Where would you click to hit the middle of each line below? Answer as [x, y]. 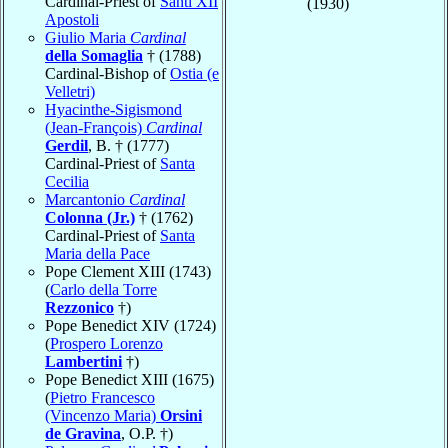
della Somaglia [94, 55]
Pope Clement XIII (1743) [128, 271]
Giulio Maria [87, 37]
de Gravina [83, 433]
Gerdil [66, 145]
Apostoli [72, 19]
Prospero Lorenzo [106, 343]
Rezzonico [79, 307]
